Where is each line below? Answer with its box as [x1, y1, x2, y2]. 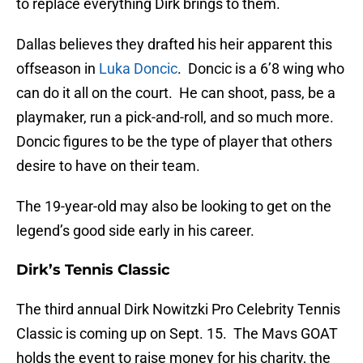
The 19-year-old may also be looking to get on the [16, 198, 331, 216]
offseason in [16, 60, 99, 78]
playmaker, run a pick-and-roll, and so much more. [16, 109, 337, 126]
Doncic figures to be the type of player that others [16, 133, 332, 151]
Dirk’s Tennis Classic [16, 261, 170, 280]
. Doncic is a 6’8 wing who [177, 60, 344, 78]
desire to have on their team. [16, 157, 200, 175]
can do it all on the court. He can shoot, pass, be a [16, 84, 335, 102]
